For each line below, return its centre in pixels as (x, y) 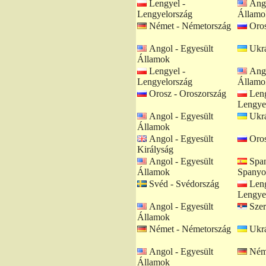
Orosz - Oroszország (186, 94)
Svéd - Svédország (183, 184)
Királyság (155, 149)
